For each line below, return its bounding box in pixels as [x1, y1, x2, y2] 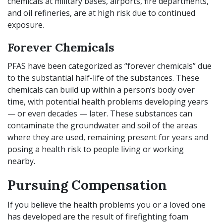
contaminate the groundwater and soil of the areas [7, 120, 197, 131]
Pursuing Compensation [7, 176, 167, 193]
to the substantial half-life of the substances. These [7, 72, 199, 83]
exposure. [7, 19, 46, 30]
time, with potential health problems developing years [7, 96, 208, 107]
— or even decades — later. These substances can [7, 108, 192, 119]
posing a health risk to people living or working [7, 144, 184, 155]
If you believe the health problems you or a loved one [7, 199, 206, 210]
